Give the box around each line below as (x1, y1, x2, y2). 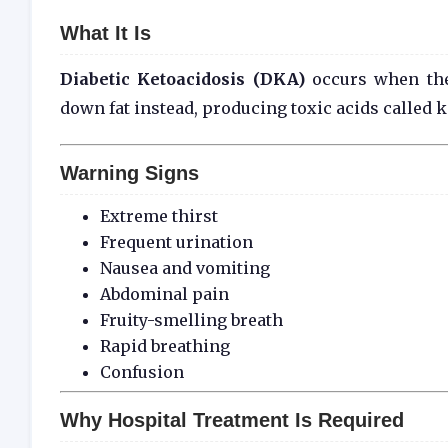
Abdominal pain (100, 284, 229, 305)
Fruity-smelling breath (100, 310, 283, 331)
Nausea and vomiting (100, 258, 270, 279)
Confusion (100, 362, 184, 383)
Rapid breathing (100, 336, 230, 357)
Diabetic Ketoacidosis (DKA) (60, 69, 305, 90)
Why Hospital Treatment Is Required (60, 409, 404, 432)
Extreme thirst (100, 206, 218, 227)
